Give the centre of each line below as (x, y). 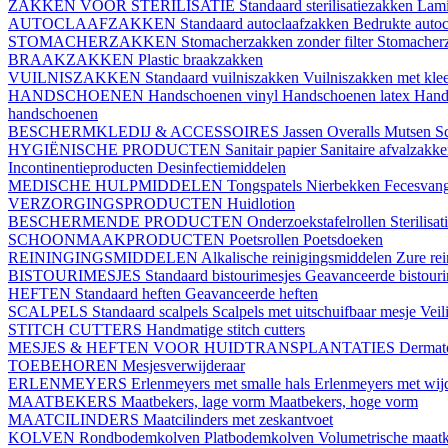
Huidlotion (261, 203)
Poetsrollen (266, 239)
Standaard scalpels (152, 311)
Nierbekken (345, 185)
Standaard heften (130, 293)
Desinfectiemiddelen (221, 167)
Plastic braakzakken (200, 59)
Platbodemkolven (261, 437)
